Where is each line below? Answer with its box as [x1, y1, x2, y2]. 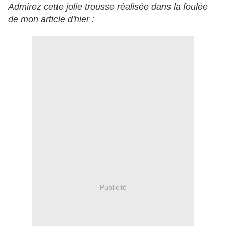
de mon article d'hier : [8, 14, 94, 25]
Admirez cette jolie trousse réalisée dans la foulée [8, 2, 208, 12]
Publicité [99, 183, 127, 191]
